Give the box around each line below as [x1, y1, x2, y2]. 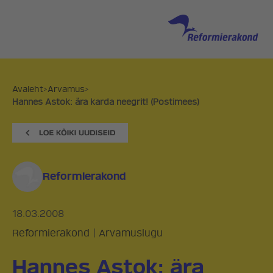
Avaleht [12, 84, 43, 94]
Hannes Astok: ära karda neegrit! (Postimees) [12, 97, 199, 107]
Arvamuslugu [99, 227, 163, 239]
